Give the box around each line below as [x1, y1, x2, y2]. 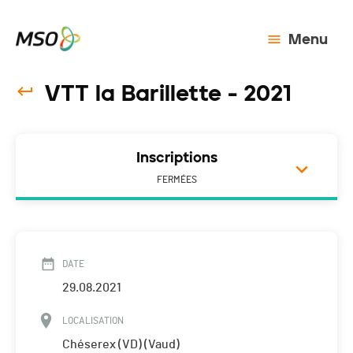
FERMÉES [156, 175, 197, 185]
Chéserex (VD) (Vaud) [62, 338, 180, 351]
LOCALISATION [62, 316, 124, 326]
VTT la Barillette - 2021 [44, 80, 292, 107]
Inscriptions [136, 149, 217, 167]
